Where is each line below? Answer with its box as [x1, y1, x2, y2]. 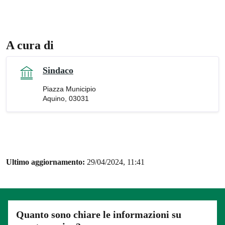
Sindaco [43, 65, 73, 76]
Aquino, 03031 [43, 94, 89, 103]
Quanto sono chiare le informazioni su [16, 209, 181, 220]
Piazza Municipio [43, 85, 96, 93]
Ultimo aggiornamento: [6, 158, 87, 167]
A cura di [6, 39, 54, 52]
